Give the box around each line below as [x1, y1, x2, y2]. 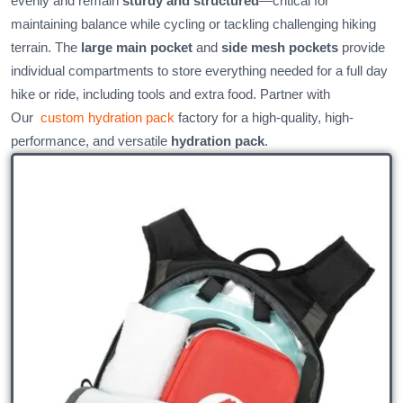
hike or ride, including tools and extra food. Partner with [11, 86, 330, 103]
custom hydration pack [40, 110, 175, 126]
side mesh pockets [221, 40, 338, 56]
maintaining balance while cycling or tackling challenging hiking [11, 16, 376, 32]
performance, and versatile [11, 133, 171, 149]
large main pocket [81, 40, 193, 56]
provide [338, 40, 385, 56]
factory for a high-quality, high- [175, 110, 354, 126]
